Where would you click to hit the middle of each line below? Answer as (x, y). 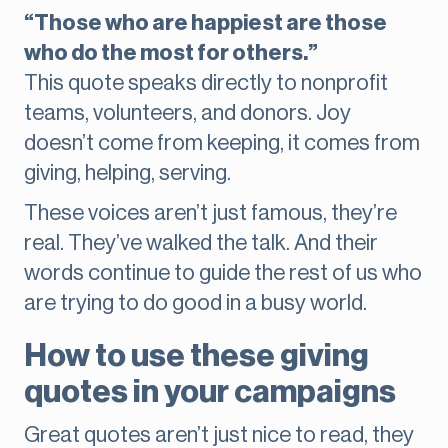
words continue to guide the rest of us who (223, 273)
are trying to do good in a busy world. (195, 303)
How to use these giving (196, 356)
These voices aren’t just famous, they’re (210, 213)
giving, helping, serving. (127, 173)
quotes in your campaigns (210, 392)
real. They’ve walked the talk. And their (201, 243)
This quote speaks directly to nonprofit (206, 83)
